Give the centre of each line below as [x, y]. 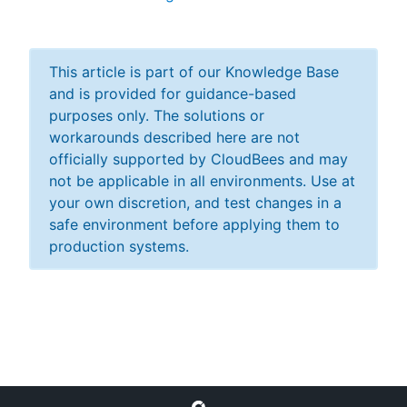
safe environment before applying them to [194, 224]
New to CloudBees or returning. [211, 85]
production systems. [119, 246]
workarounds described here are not [174, 137]
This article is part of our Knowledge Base [194, 72]
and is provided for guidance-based [173, 94]
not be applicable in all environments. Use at [202, 181]
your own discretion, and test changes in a [195, 203]
